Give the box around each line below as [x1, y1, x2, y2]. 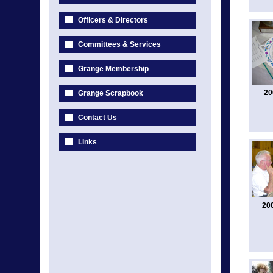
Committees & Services [78, 40, 161, 49]
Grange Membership [78, 65, 149, 73]
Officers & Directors [78, 16, 148, 24]
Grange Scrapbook [78, 89, 143, 97]
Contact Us [78, 113, 117, 122]
